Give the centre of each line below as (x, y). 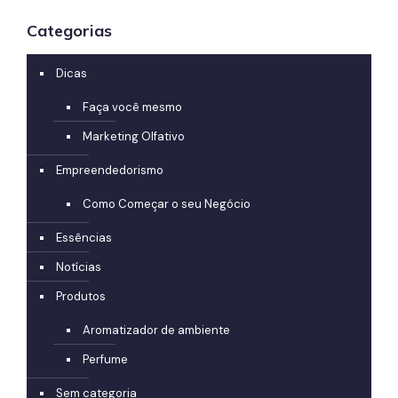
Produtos (81, 297)
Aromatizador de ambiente (156, 330)
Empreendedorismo (110, 171)
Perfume (105, 360)
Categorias (69, 31)
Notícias (79, 267)
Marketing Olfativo (134, 137)
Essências (84, 238)
